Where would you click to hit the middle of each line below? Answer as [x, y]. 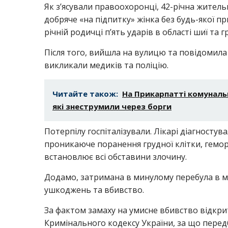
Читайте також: [85, 94]
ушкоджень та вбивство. [94, 190]
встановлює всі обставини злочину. [116, 157]
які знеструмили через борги [112, 106]
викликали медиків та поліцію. [106, 65]
